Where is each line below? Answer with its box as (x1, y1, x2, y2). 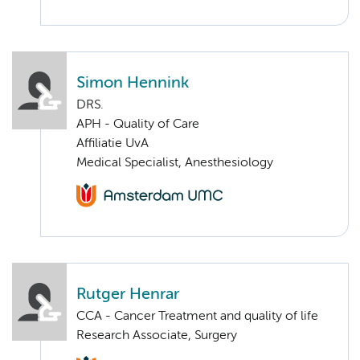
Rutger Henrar (76, 287, 179, 303)
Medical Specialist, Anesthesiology (76, 156, 273, 170)
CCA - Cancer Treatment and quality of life (76, 310, 318, 324)
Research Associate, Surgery (76, 329, 237, 343)
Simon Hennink (76, 75, 189, 91)
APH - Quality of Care (76, 117, 199, 131)
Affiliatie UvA (76, 137, 149, 150)
